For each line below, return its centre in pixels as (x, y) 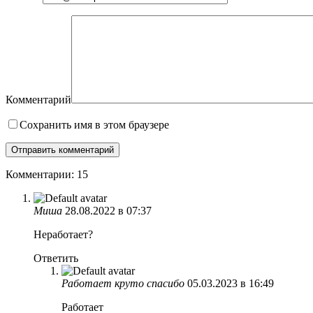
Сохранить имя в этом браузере (94, 124)
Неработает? (63, 234)
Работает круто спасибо (123, 283)
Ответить (56, 258)
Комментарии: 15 (47, 174)
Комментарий (38, 99)
